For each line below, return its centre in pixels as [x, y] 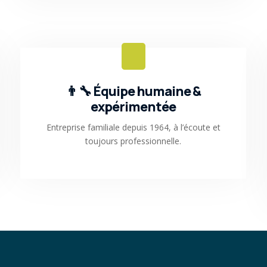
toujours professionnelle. [133, 141]
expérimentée [133, 106]
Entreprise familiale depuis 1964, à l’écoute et [133, 127]
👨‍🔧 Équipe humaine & [133, 91]
